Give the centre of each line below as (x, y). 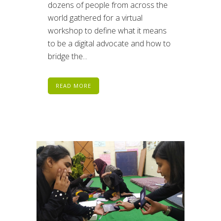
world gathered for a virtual (95, 18)
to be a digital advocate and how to (109, 43)
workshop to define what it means (107, 30)
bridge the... (68, 56)
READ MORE (74, 85)
